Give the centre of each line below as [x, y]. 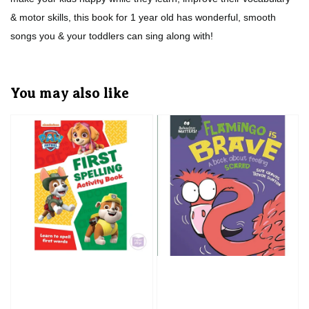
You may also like [70, 94]
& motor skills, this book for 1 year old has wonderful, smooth [143, 17]
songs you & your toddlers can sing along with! [112, 36]
